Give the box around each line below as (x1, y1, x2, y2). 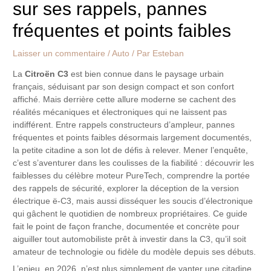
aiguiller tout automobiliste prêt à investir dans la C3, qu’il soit (13, 235, 247, 244)
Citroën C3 (25, 70, 69, 79)
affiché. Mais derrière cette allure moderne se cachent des (13, 95, 237, 105)
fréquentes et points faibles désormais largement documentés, (13, 133, 252, 143)
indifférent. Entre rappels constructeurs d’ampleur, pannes (13, 120, 235, 130)
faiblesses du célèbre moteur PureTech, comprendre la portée (13, 171, 250, 181)
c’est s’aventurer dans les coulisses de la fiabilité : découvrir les (13, 158, 255, 168)
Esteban (152, 49, 184, 59)
